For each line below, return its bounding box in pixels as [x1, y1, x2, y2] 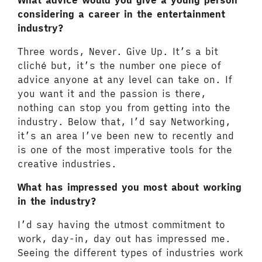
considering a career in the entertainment [18, 8, 225, 20]
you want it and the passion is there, [18, 88, 206, 99]
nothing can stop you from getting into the [18, 102, 230, 113]
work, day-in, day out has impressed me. [18, 233, 231, 244]
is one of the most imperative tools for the [18, 144, 232, 156]
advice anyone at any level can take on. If [18, 74, 232, 85]
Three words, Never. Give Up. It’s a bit [18, 46, 218, 57]
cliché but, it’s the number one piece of [18, 60, 221, 71]
